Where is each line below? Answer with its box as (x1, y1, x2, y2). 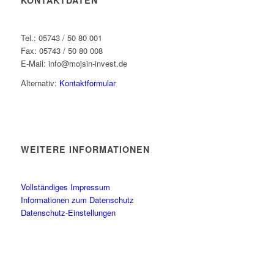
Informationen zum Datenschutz (20, 194, 134, 206)
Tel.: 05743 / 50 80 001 (20, 32, 102, 44)
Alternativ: (20, 77, 59, 89)
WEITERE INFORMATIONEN (20, 143, 150, 156)
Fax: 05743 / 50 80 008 (20, 45, 103, 57)
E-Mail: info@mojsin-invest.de (20, 57, 127, 70)
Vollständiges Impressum (20, 181, 110, 193)
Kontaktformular (59, 77, 116, 89)
